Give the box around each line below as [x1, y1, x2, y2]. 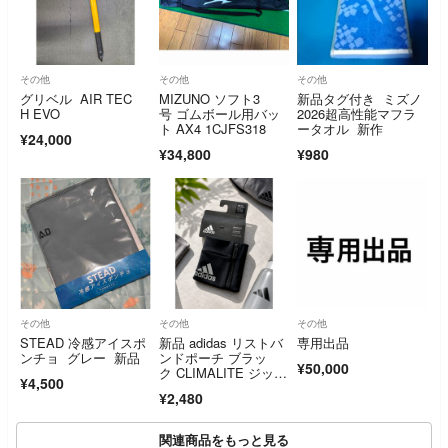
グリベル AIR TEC [20, 89, 132, 109]
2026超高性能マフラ [297, 104, 417, 124]
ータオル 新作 [297, 119, 384, 139]
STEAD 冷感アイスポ [20, 332, 146, 352]
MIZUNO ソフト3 [158, 89, 260, 109]
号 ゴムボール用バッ [158, 104, 280, 124]
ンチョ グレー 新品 [20, 347, 140, 367]
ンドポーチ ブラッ [158, 347, 267, 367]
